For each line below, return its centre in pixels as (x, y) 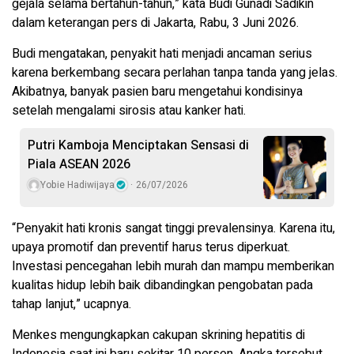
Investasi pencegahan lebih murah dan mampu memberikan (173, 266)
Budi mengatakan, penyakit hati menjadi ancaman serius (162, 53)
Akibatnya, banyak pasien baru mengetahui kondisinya (157, 91)
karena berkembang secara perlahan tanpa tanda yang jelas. (175, 72)
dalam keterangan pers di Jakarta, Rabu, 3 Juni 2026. (155, 23)
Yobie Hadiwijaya (77, 185)
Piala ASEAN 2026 (79, 164)
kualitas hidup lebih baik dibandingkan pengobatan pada (162, 285)
